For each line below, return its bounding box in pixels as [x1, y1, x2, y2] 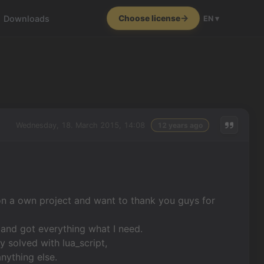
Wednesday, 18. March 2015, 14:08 [15, 120, 145, 130]
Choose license [118, 13, 180, 23]
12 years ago [157, 120, 203, 130]
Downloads [4, 13, 50, 24]
